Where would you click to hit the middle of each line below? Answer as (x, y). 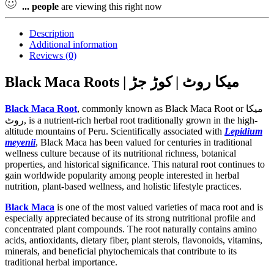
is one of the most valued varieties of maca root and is (159, 207)
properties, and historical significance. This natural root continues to (135, 164)
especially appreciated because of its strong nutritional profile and (130, 218)
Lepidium (243, 131)
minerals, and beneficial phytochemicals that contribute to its (121, 251)
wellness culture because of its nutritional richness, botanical (120, 153)
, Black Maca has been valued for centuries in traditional (144, 142)
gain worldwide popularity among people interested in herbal (122, 175)
